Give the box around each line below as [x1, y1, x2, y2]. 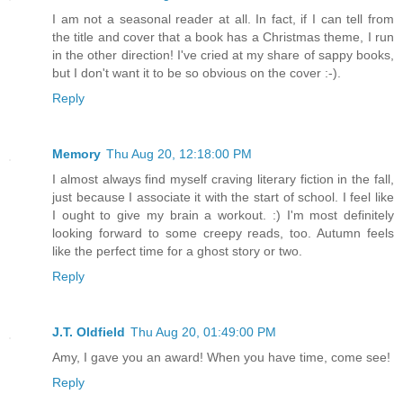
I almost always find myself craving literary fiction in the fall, [52, 171, 394, 186]
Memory [52, 146, 101, 161]
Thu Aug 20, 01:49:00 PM [130, 324, 276, 339]
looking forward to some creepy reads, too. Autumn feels [52, 225, 394, 240]
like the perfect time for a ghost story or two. [52, 243, 302, 258]
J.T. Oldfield [52, 324, 125, 339]
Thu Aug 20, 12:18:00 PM [106, 146, 252, 161]
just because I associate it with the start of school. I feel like [52, 189, 394, 204]
